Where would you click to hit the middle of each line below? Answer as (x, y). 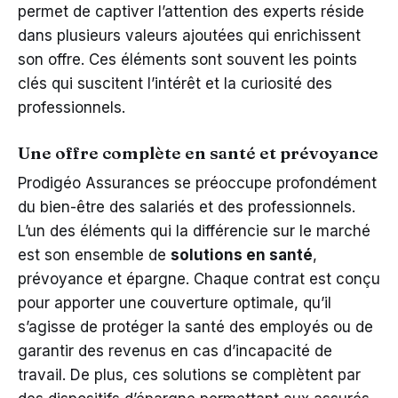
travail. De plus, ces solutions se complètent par (189, 374)
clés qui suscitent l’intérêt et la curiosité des (175, 83)
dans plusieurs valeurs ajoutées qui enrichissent (189, 35)
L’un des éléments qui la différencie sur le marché (194, 231)
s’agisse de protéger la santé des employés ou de (195, 326)
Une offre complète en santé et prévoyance (198, 152)
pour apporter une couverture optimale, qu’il (175, 302)
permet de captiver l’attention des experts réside (191, 11)
